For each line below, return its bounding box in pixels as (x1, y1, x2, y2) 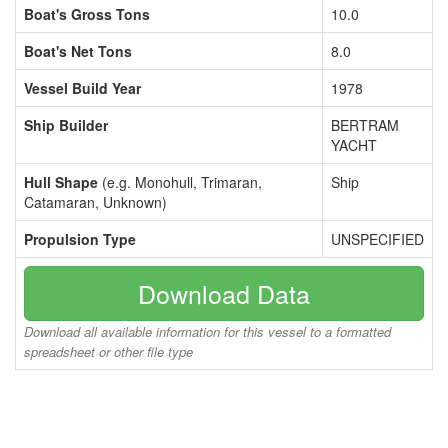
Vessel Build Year (24, 78, 141, 98)
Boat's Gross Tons (24, 4, 150, 24)
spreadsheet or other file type (24, 342, 193, 361)
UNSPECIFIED (331, 229, 424, 249)
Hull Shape (24, 172, 98, 192)
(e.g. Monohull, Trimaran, (98, 172, 262, 192)
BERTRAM (331, 115, 399, 135)
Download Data (138, 275, 310, 311)
